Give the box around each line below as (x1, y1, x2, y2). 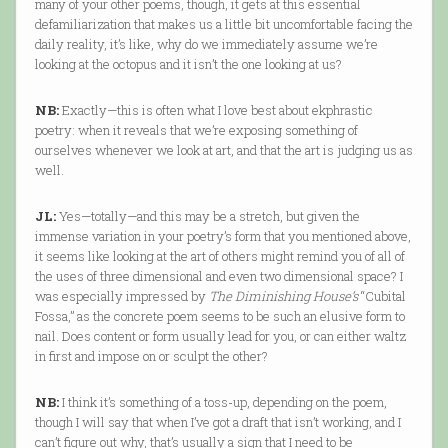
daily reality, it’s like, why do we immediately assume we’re (34, 35, 378, 54)
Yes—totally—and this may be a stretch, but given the (55, 207, 360, 226)
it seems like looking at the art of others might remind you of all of (34, 247, 405, 266)
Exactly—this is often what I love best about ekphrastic (58, 101, 373, 120)
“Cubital (357, 287, 406, 306)
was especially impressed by (34, 287, 209, 306)
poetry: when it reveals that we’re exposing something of (34, 121, 358, 140)
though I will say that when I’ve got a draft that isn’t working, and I (34, 413, 401, 432)
